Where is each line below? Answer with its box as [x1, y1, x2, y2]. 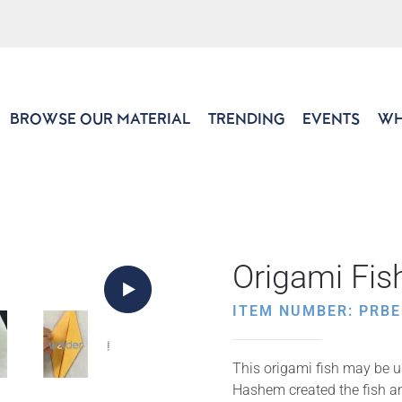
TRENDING [208, 109, 284, 127]
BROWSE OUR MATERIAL [10, 109, 190, 127]
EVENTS [302, 109, 360, 127]
